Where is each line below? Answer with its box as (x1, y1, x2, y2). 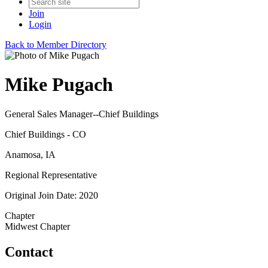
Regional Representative (5, 169, 97, 180)
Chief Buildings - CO (5, 129, 86, 139)
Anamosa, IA (5, 149, 56, 160)
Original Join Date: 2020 (5, 190, 98, 200)
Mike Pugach (5, 74, 113, 96)
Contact (5, 243, 53, 260)
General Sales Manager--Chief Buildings (5, 108, 159, 119)
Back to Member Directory (5, 39, 106, 50)
